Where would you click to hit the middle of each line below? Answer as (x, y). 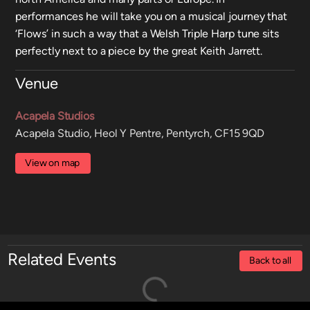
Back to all (270, 261)
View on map (53, 163)
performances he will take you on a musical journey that (151, 16)
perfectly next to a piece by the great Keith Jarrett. (139, 51)
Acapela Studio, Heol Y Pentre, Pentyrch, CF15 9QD (140, 133)
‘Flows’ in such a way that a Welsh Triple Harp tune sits (147, 34)
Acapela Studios (55, 116)
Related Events (62, 259)
